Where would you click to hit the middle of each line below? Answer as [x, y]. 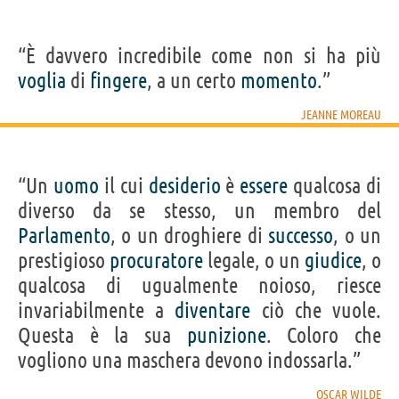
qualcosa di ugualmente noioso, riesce [199, 285]
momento [279, 80]
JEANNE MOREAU [341, 114]
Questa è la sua [102, 335]
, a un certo [194, 80]
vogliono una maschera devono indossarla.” [189, 360]
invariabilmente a [97, 310]
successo [301, 235]
